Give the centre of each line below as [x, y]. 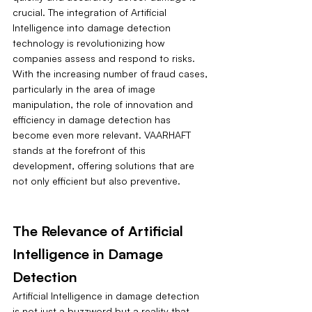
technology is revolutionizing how [90, 43]
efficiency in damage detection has [93, 120]
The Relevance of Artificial [100, 231]
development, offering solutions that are [105, 166]
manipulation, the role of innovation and [104, 104]
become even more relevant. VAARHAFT [103, 135]
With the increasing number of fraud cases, [111, 74]
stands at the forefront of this [80, 150]
